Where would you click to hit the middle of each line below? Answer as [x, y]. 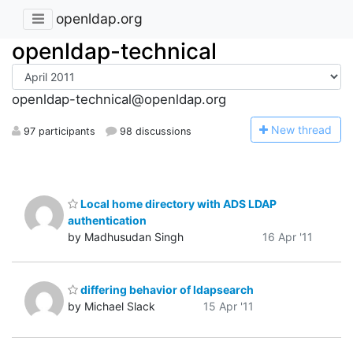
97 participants [58, 131]
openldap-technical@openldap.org [119, 100]
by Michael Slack [111, 307]
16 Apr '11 [288, 236]
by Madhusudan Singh [126, 236]
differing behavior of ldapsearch [166, 290]
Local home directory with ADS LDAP [177, 203]
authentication [107, 220]
